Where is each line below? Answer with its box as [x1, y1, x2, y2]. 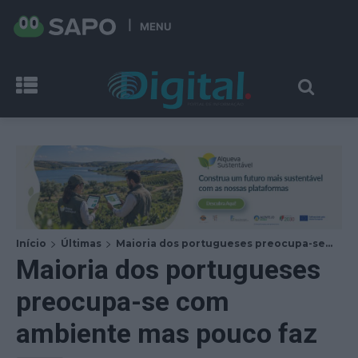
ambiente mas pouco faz [16, 316, 317, 349]
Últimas [61, 237, 101, 249]
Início [16, 237, 46, 249]
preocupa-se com [16, 284, 229, 317]
